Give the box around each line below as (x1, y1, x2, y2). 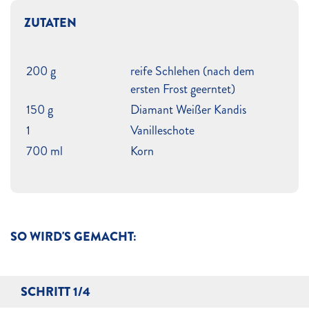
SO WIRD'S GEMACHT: (10, 228, 137, 246)
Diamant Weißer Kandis (130, 101, 246, 119)
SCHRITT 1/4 (21, 283, 90, 301)
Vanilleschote (130, 121, 195, 139)
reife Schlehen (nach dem (130, 62, 255, 80)
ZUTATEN (24, 14, 77, 32)
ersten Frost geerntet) (130, 80, 235, 98)
